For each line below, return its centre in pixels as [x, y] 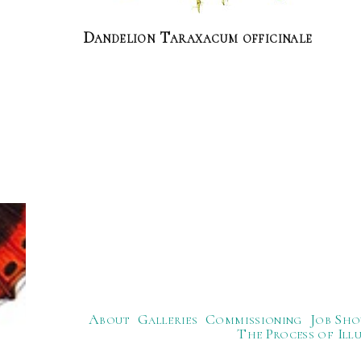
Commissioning [254, 319]
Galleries [168, 319]
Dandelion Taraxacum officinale [197, 38]
